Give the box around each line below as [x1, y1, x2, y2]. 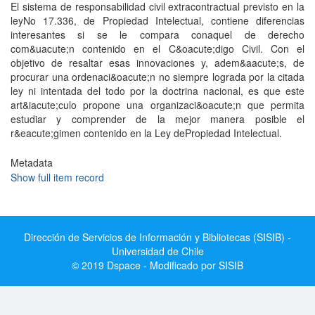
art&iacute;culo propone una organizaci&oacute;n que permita [11, 98, 304, 112]
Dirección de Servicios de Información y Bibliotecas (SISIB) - [24, 230, 291, 244]
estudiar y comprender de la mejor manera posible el [11, 112, 304, 126]
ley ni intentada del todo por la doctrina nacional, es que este [11, 84, 304, 98]
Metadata [11, 155, 53, 169]
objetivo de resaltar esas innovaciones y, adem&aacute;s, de [11, 56, 304, 70]
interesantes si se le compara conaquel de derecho [11, 27, 304, 41]
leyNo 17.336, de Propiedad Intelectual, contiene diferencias [11, 13, 304, 27]
